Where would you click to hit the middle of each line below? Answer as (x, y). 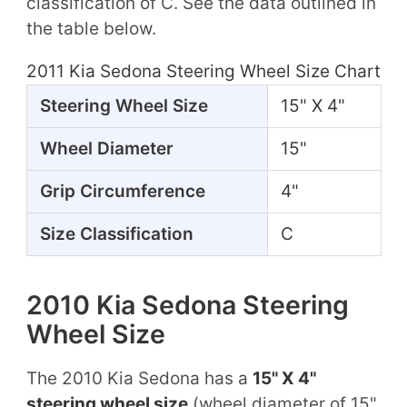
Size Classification (116, 233)
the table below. (91, 28)
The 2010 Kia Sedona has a (139, 378)
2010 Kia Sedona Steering (187, 304)
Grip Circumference (122, 191)
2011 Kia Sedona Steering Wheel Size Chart (203, 71)
